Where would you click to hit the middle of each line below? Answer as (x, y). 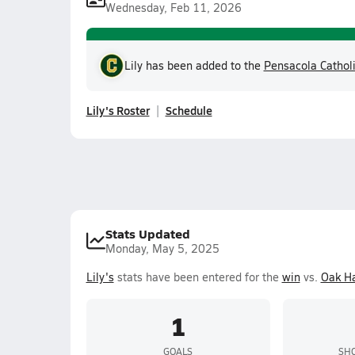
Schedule (189, 110)
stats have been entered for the (198, 277)
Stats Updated (147, 233)
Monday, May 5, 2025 (162, 248)
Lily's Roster (118, 110)
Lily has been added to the (194, 65)
